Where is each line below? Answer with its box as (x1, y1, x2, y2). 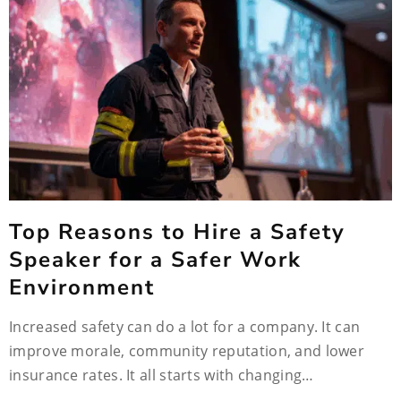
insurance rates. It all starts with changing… (9, 365, 314, 385)
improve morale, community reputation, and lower (9, 341, 365, 361)
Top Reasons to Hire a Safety (9, 218, 346, 246)
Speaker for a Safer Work (9, 245, 302, 274)
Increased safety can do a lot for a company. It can (9, 317, 361, 337)
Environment (9, 273, 155, 302)
